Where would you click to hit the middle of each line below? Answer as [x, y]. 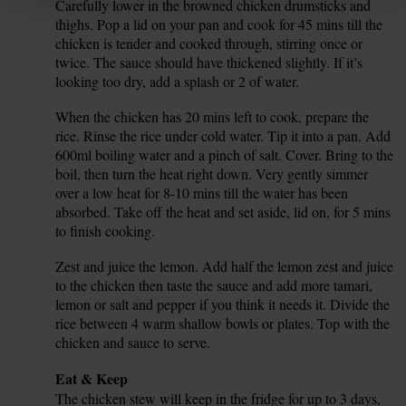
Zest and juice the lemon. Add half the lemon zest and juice [225, 266]
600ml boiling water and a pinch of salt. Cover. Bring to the [225, 154]
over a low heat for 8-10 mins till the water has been [202, 192]
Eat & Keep [92, 378]
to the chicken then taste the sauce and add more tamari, [214, 285]
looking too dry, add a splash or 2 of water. [178, 81]
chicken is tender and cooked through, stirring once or [209, 43]
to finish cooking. [106, 230]
